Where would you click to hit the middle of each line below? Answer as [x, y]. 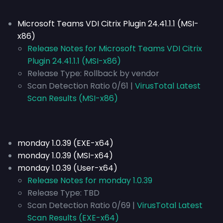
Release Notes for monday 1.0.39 [90, 180]
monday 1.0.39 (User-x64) [67, 168]
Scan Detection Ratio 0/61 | [80, 86]
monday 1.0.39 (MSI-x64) [65, 156]
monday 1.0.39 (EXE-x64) [65, 143]
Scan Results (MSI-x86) [73, 98]
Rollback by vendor [120, 73]
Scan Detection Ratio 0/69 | [81, 205]
